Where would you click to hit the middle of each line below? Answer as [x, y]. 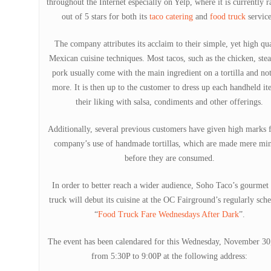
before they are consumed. [169, 158]
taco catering [171, 17]
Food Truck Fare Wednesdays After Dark [168, 214]
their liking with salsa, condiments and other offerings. [169, 102]
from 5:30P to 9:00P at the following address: [169, 256]
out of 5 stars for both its [106, 17]
